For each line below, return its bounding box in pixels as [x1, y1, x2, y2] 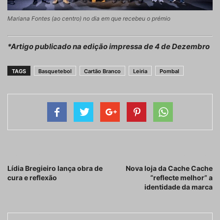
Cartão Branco [84, 67, 121, 75]
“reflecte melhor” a [150, 173, 213, 182]
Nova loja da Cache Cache [126, 164, 213, 172]
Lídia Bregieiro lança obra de [7, 164, 103, 172]
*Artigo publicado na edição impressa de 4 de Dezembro [7, 41, 210, 51]
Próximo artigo [173, 151, 213, 159]
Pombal [160, 67, 179, 75]
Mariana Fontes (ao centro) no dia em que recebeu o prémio [7, 15, 170, 23]
